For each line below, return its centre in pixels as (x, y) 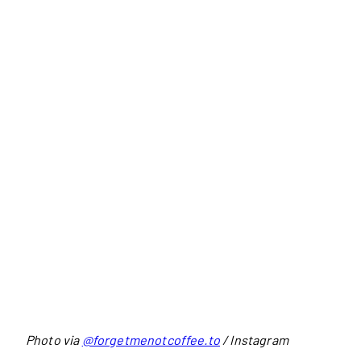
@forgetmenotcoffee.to (151, 340)
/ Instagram (254, 340)
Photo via (54, 340)
